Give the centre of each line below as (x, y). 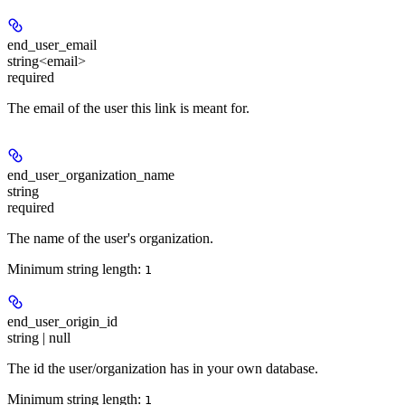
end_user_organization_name (91, 175)
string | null (39, 338)
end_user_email (52, 45)
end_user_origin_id (62, 322)
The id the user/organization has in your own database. (163, 369)
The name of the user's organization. (110, 239)
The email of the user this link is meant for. (128, 108)
